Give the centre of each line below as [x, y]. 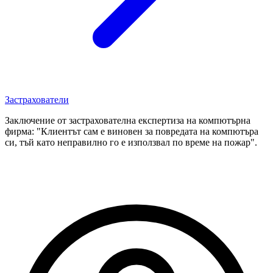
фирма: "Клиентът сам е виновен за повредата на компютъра [132, 131]
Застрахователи [37, 99]
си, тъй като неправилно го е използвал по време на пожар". [131, 142]
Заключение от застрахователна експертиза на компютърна [128, 120]
